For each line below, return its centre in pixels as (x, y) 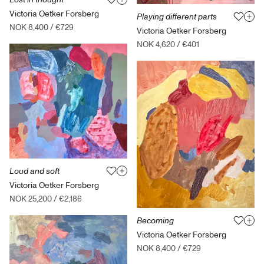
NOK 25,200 (31, 199)
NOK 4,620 (156, 44)
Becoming (155, 220)
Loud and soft (34, 171)
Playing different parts (177, 16)
